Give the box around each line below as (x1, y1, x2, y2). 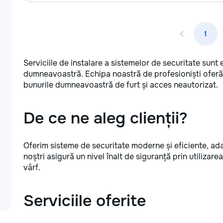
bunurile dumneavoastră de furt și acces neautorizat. (23, 80, 218, 90)
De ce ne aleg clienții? (23, 108, 188, 128)
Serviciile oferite (23, 191, 146, 211)
